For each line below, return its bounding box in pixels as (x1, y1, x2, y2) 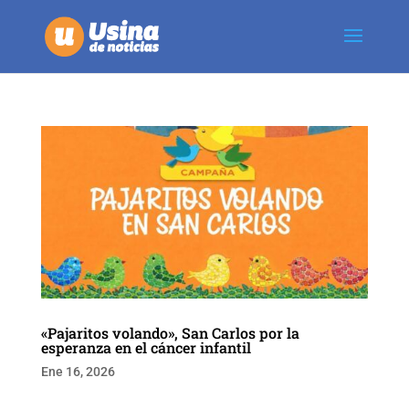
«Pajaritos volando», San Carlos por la (40, 322, 299, 342)
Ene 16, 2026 (40, 363, 115, 379)
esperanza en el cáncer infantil (40, 337, 251, 357)
